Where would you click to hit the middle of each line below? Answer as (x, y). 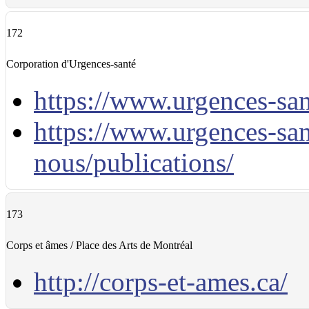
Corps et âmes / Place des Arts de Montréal (99, 245)
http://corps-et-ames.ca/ (161, 281)
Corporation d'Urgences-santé (71, 63)
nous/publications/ (134, 162)
